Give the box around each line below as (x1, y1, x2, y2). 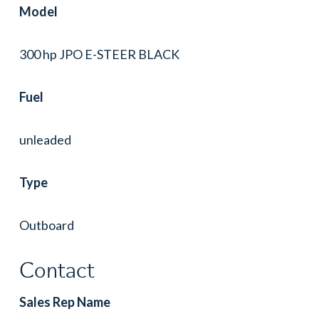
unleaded (19, 131, 71, 147)
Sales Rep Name (19, 293, 110, 310)
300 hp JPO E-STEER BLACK (19, 46, 179, 62)
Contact (19, 256, 95, 284)
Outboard (19, 216, 74, 233)
